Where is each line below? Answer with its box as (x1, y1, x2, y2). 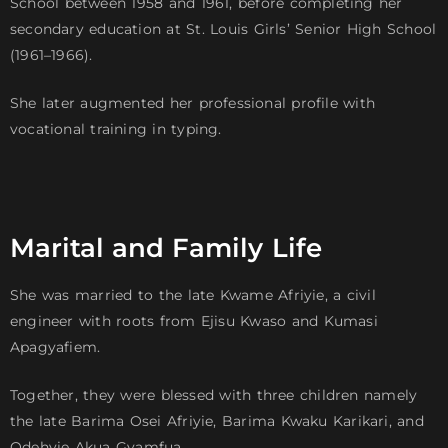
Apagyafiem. (10, 338, 101, 357)
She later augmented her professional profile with (10, 94, 376, 113)
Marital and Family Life (10, 232, 322, 265)
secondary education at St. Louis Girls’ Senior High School (10, 20, 437, 39)
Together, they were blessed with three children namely (10, 386, 418, 405)
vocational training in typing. (10, 120, 222, 139)
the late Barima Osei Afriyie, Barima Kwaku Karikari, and (10, 412, 424, 431)
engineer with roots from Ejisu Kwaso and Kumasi (10, 312, 378, 331)
